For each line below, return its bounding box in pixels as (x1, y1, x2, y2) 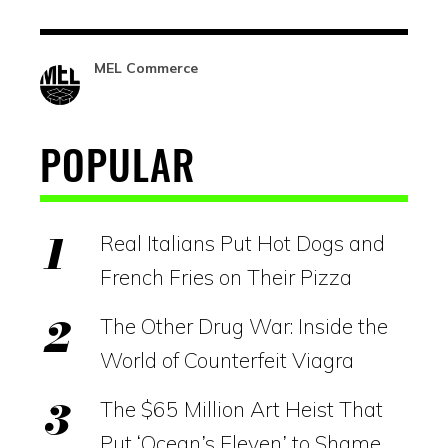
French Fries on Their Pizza (100, 263, 352, 290)
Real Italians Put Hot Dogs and (100, 229, 385, 256)
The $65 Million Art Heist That (100, 395, 383, 422)
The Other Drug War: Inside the (100, 312, 388, 339)
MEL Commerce (94, 58, 198, 77)
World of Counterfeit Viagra (100, 346, 354, 373)
